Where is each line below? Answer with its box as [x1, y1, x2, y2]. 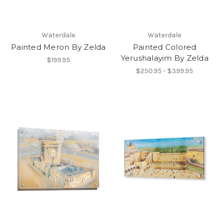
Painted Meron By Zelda [11, 42, 106, 52]
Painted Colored [132, 42, 197, 52]
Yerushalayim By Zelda [120, 53, 209, 63]
